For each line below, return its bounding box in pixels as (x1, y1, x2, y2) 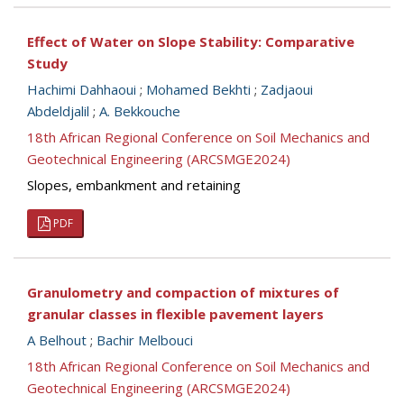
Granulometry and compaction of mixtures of (27, 283, 339, 301)
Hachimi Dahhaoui (27, 80, 136, 98)
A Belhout (27, 331, 87, 349)
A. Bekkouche (99, 102, 180, 120)
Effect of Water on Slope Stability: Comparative (27, 32, 354, 50)
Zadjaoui (261, 80, 313, 98)
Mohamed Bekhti (146, 80, 251, 98)
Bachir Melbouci (96, 331, 193, 349)
